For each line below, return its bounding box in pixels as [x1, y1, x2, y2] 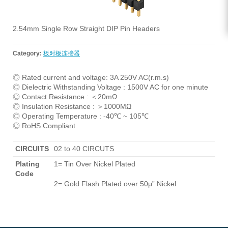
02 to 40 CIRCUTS [54, 145, 114, 153]
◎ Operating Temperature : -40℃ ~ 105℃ [13, 112, 149, 120]
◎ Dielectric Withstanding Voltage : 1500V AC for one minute [13, 83, 208, 91]
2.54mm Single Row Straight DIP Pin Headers [13, 24, 160, 33]
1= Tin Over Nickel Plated [54, 160, 135, 168]
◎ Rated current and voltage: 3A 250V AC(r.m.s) [13, 73, 169, 81]
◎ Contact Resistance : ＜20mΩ [13, 93, 117, 101]
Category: [13, 50, 42, 56]
